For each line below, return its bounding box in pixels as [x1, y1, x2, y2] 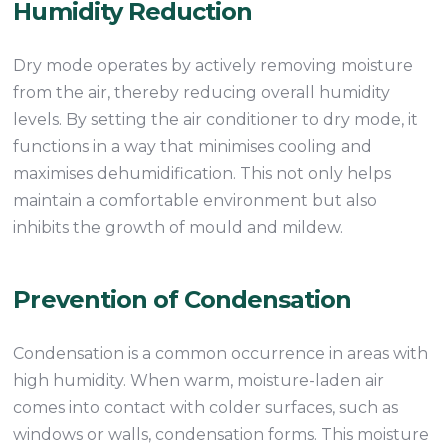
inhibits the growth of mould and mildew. [13, 218, 344, 237]
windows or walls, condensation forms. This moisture [13, 425, 430, 444]
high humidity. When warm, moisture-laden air [13, 371, 385, 390]
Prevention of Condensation [13, 285, 352, 314]
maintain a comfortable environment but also [13, 191, 378, 210]
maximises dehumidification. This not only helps [13, 164, 392, 183]
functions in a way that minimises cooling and [13, 137, 373, 156]
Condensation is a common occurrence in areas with [13, 344, 429, 363]
